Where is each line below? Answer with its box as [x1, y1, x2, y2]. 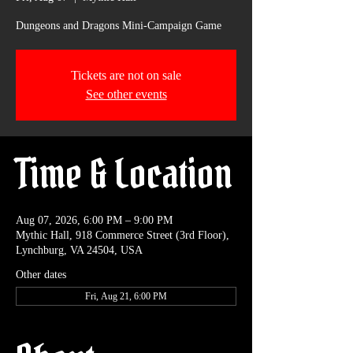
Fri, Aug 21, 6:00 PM [85, 291, 167, 303]
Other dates [16, 269, 66, 281]
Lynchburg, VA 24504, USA [16, 244, 143, 257]
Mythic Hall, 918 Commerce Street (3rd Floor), [16, 229, 229, 242]
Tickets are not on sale [71, 69, 181, 83]
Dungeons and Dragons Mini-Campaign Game [16, 20, 221, 32]
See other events [85, 87, 167, 102]
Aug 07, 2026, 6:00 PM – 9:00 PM [16, 214, 173, 227]
